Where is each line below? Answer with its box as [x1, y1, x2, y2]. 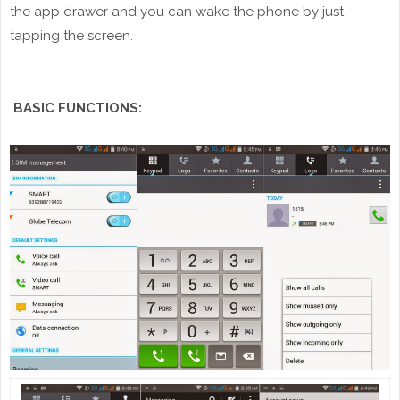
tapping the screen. [10, 27, 133, 44]
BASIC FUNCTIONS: [10, 99, 142, 116]
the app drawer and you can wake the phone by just [10, 3, 344, 20]
